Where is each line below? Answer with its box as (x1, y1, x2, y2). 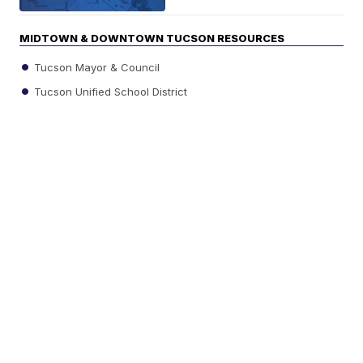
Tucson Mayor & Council (31, 60, 160, 74)
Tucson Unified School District (31, 84, 188, 98)
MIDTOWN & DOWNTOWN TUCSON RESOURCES (19, 31, 285, 45)
